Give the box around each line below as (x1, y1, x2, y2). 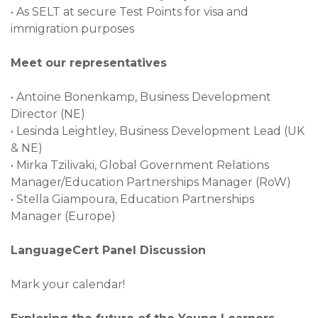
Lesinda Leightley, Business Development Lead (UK (16, 124, 305, 138)
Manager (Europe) (11, 209, 119, 223)
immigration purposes (11, 21, 143, 35)
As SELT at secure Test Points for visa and (16, 4, 248, 18)
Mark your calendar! (11, 277, 131, 291)
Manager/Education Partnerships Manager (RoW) (11, 175, 294, 189)
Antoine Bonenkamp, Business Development (16, 89, 271, 104)
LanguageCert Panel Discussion (11, 243, 209, 257)
